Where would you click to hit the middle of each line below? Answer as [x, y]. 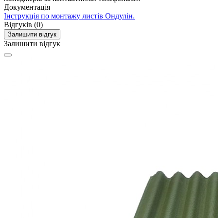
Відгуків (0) [23, 25]
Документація [27, 7]
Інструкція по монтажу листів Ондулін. [69, 16]
